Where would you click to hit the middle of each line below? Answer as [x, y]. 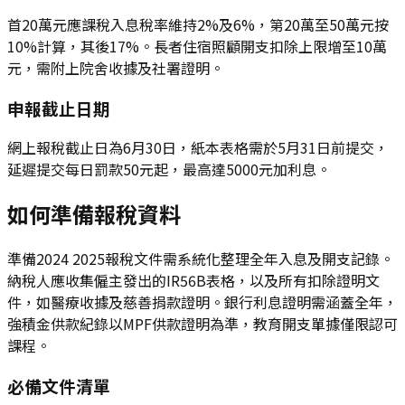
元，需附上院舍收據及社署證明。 [116, 67]
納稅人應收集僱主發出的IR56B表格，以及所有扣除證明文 [193, 281]
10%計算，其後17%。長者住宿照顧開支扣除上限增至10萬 [197, 46]
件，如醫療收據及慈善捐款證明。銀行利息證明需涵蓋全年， [202, 302]
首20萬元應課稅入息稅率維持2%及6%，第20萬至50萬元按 [198, 24]
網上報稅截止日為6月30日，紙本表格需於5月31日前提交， [198, 148]
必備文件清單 [59, 385]
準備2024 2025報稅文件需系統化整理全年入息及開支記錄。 [201, 259]
